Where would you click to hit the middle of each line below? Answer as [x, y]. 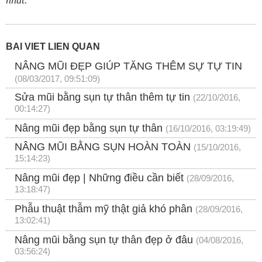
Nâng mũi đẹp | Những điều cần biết [99, 178]
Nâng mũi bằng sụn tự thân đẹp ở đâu [104, 240]
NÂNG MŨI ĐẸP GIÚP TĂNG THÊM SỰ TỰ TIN [128, 66]
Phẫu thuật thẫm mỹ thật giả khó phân [104, 209]
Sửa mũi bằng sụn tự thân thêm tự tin [102, 97]
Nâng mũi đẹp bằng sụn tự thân [89, 128]
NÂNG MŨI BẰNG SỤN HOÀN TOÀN [103, 147]
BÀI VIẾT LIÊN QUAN [53, 47]
